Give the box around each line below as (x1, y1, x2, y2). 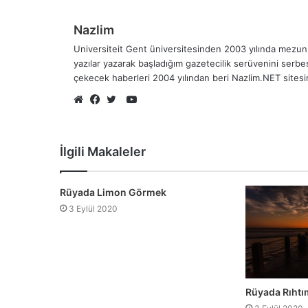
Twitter (114, 109, 148, 122)
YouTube (135, 92, 179, 106)
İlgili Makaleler (60, 144, 146, 159)
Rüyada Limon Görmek (60, 186, 166, 198)
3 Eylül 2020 (69, 203, 118, 214)
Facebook (98, 109, 145, 122)
